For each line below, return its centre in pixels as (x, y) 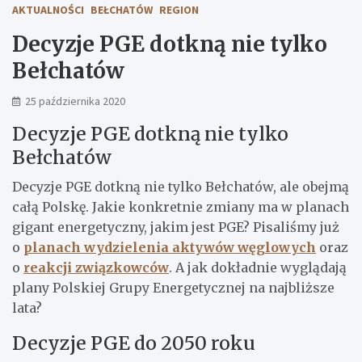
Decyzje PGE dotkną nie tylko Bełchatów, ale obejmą (181, 186)
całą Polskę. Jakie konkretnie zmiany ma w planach (181, 206)
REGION (179, 9)
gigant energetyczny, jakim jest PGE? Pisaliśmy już (176, 227)
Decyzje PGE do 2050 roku (134, 343)
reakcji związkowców (96, 267)
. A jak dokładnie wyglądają (258, 267)
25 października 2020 (75, 101)
